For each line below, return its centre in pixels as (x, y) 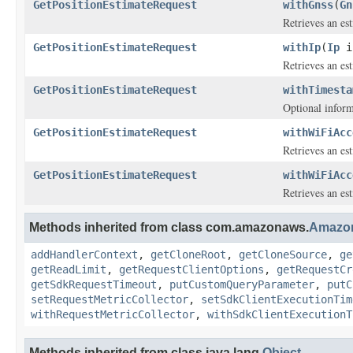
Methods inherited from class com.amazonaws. (169, 227)
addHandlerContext (84, 255)
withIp (302, 47)
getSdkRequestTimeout (94, 284)
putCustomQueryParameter (242, 284)
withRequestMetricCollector (113, 314)
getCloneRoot (188, 255)
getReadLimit (69, 269)
